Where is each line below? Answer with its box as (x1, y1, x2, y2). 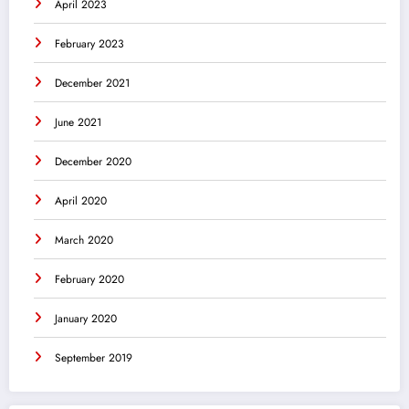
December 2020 (55, 153, 131, 171)
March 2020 (55, 232, 113, 249)
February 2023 (55, 36, 124, 53)
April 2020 (55, 193, 107, 210)
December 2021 (55, 75, 130, 92)
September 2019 (55, 350, 132, 367)
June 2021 (55, 114, 101, 131)
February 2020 (55, 271, 124, 288)
